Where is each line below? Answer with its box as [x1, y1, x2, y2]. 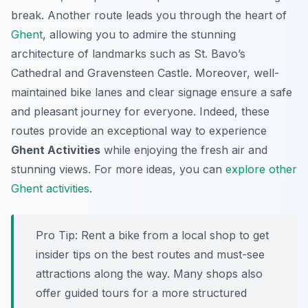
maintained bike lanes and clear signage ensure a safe [11, 85, 292, 100]
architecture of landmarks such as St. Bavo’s [11, 47, 245, 61]
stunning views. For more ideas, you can [11, 162, 225, 177]
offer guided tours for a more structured [36, 286, 247, 300]
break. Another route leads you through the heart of [11, 8, 287, 23]
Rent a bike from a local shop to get [78, 228, 269, 243]
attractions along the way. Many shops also [36, 267, 263, 281]
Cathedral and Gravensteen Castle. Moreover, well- [11, 66, 279, 80]
